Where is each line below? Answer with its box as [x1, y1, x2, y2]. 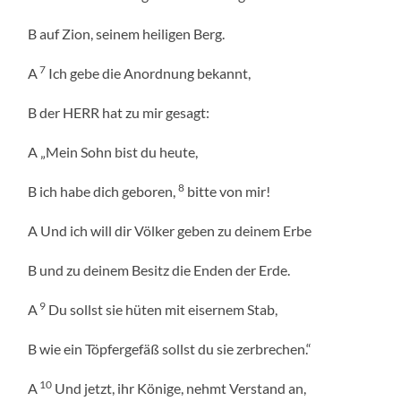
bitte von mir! [184, 183, 271, 200]
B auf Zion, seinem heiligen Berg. [28, 25, 226, 43]
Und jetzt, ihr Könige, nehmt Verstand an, [52, 380, 307, 397]
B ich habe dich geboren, [28, 183, 179, 200]
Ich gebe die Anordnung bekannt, [46, 64, 252, 82]
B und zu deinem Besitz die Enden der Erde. [28, 261, 291, 279]
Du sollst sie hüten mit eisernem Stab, [46, 301, 278, 319]
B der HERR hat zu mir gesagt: [28, 104, 210, 122]
